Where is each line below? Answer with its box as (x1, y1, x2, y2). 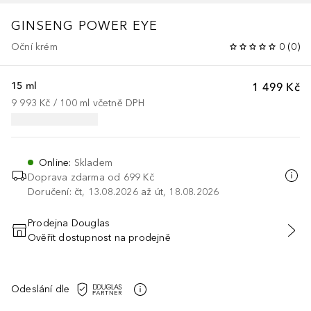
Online (39, 156, 69, 169)
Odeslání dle (11, 283, 70, 296)
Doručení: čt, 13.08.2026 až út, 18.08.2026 (28, 185, 219, 198)
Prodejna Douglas (28, 217, 110, 229)
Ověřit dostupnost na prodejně (28, 231, 171, 244)
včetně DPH (92, 96, 145, 109)
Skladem (74, 156, 112, 169)
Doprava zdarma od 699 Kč (28, 171, 154, 183)
